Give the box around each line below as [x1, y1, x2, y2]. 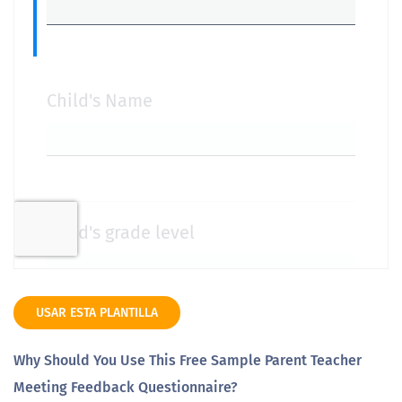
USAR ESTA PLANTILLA [36, 305, 158, 320]
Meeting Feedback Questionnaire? [13, 379, 238, 396]
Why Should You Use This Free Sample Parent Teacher [13, 352, 362, 369]
